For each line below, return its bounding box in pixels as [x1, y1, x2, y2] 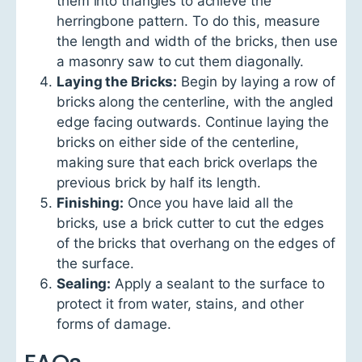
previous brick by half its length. [57, 174, 261, 191]
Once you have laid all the [124, 194, 294, 211]
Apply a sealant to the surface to [111, 275, 325, 292]
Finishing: [57, 194, 124, 211]
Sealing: [57, 275, 112, 292]
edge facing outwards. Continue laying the [57, 113, 329, 130]
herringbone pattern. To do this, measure [57, 12, 320, 29]
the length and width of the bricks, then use [57, 32, 338, 49]
